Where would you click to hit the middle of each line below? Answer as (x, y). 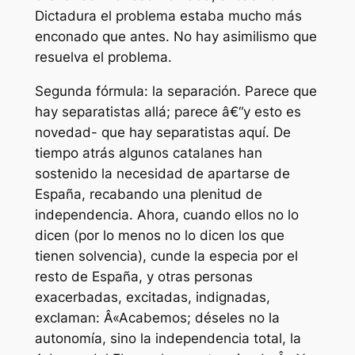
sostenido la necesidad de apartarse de (162, 174)
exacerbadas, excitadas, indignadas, (152, 298)
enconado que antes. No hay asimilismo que (176, 37)
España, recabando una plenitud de (148, 195)
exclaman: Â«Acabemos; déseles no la (157, 318)
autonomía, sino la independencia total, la (168, 339)
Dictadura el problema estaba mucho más (168, 16)
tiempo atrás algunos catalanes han (148, 153)
